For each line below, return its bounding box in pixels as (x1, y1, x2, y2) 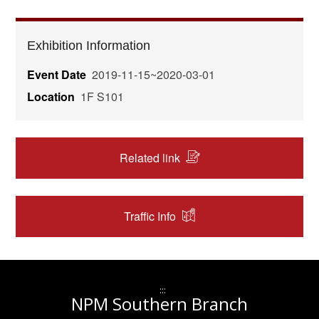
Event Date (27, 66, 87, 83)
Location (27, 88, 75, 105)
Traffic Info (123, 208, 176, 225)
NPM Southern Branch (71, 292, 248, 316)
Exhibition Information (27, 38, 151, 53)
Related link (119, 150, 180, 167)
